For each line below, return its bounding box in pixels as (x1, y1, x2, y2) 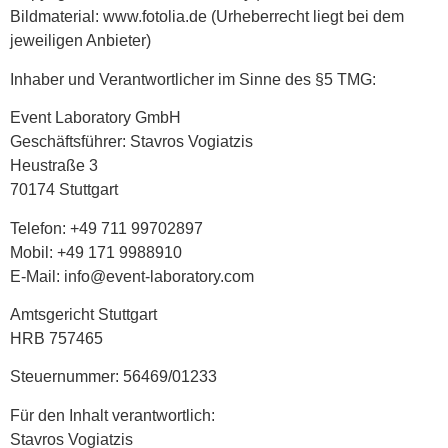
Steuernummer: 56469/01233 (10, 368, 217, 386)
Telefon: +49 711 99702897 (10, 219, 203, 237)
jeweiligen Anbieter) (10, 32, 151, 50)
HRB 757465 (10, 329, 103, 347)
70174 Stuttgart (10, 181, 118, 199)
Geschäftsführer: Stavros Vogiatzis (10, 133, 253, 151)
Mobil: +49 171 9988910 (10, 243, 182, 261)
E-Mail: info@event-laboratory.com (10, 267, 254, 285)
